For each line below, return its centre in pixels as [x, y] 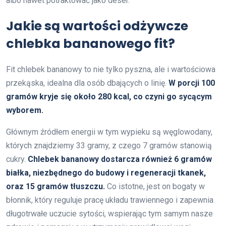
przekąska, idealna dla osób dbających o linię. [87, 83]
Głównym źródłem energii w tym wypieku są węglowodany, [109, 132]
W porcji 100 [192, 83]
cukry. [17, 159]
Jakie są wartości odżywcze [97, 26]
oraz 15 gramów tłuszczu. [55, 186]
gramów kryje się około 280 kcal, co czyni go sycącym [109, 96]
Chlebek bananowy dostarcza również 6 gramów [120, 159]
